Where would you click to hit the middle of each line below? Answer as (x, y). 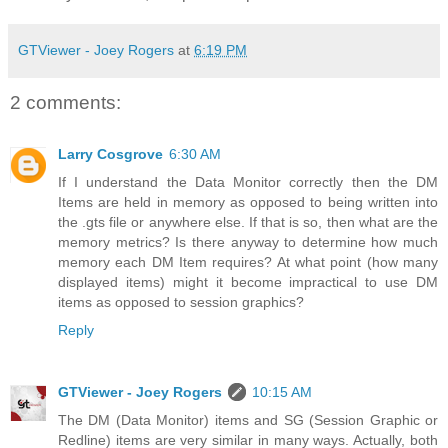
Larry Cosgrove (110, 154)
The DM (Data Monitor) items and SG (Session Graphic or (248, 420)
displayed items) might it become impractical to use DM (248, 282)
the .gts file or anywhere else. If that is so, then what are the (248, 222)
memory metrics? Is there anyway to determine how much (248, 242)
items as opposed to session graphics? (181, 302)
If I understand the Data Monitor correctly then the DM (248, 182)
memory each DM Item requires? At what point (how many (248, 262)
